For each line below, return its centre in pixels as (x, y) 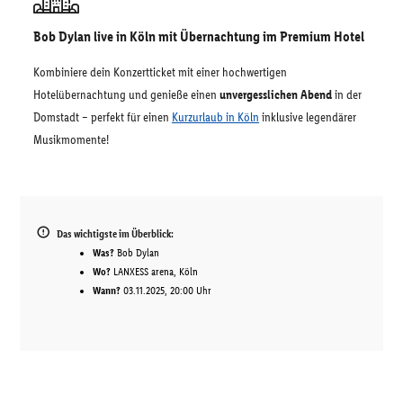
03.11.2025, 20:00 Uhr (166, 291)
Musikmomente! (71, 140)
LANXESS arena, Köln (154, 272)
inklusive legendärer (308, 117)
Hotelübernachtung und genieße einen (126, 95)
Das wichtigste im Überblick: (115, 234)
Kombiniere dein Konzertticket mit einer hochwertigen (160, 72)
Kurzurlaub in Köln (215, 117)
